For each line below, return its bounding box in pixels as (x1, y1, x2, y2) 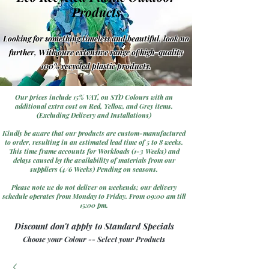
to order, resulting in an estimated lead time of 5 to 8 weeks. (5, 138, 183, 147)
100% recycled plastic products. (40, 61, 151, 71)
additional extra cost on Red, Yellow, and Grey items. (15, 101, 173, 111)
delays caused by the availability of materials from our (13, 156, 175, 165)
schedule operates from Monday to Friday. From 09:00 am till (2, 192, 186, 201)
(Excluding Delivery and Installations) (37, 110, 151, 120)
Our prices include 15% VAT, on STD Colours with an (15, 92, 173, 102)
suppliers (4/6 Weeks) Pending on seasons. (30, 165, 158, 174)
